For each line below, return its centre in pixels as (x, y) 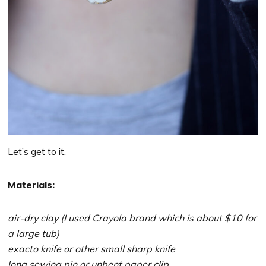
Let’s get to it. (37, 151)
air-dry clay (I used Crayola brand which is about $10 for (132, 218)
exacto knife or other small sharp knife (92, 248)
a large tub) (34, 233)
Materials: (31, 184)
